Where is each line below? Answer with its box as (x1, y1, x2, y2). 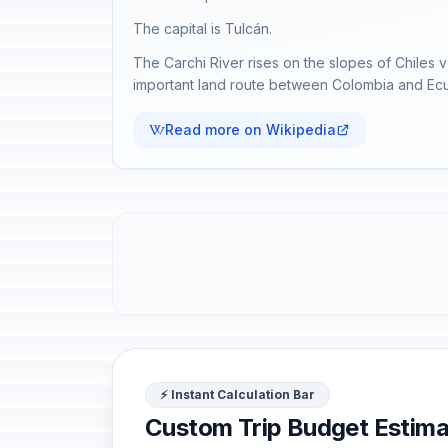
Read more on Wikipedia (165, 121, 336, 138)
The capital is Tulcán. (133, 20, 272, 37)
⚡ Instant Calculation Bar (160, 387, 315, 402)
